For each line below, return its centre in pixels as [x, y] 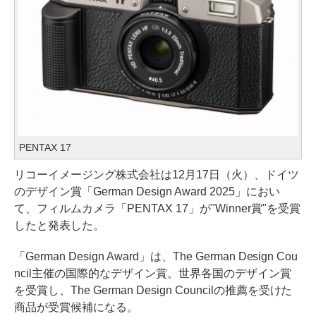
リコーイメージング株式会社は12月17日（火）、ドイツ [157, 174]
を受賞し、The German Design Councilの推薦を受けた [153, 290]
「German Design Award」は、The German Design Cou [156, 256]
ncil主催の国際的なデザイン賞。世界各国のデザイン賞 [153, 273]
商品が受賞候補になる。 [76, 307]
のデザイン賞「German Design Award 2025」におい [147, 191]
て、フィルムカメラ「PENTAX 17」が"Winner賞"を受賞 [157, 208]
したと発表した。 [59, 225]
